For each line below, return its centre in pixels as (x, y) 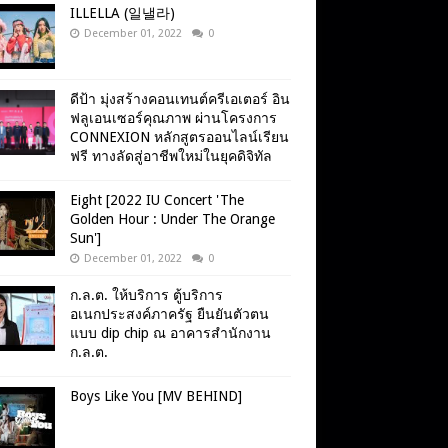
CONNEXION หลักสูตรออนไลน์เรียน (179, 137)
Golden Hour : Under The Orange (172, 219)
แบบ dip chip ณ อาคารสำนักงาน (170, 333)
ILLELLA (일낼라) (122, 13)
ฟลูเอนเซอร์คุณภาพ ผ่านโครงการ (173, 118)
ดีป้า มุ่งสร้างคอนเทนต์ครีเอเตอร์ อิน (180, 99)
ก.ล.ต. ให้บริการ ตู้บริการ (146, 295)
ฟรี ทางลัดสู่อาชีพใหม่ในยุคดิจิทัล (171, 156)
